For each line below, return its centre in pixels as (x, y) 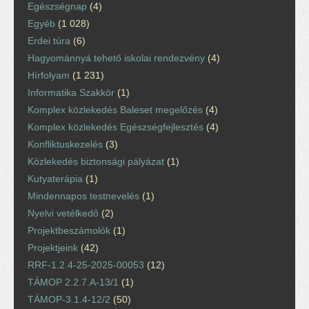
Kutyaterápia (55, 178)
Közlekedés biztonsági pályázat (96, 161)
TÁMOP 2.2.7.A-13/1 (73, 282)
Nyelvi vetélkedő (63, 213)
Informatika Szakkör (71, 92)
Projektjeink (53, 247)
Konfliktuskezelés (65, 144)
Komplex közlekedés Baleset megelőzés (115, 109)
